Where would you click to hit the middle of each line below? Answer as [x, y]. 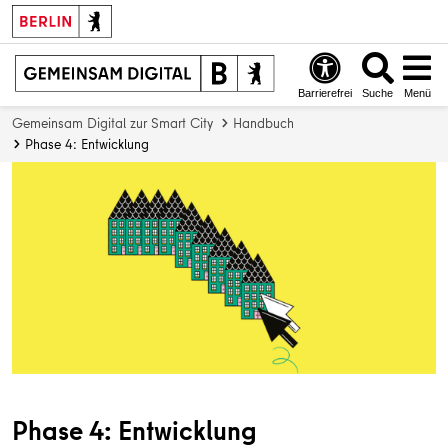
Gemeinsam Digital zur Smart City [112, 123]
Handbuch [263, 123]
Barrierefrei [325, 92]
